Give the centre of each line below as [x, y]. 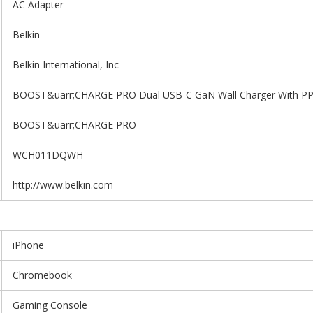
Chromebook [42, 275]
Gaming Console [50, 305]
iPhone [28, 245]
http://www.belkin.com [63, 184]
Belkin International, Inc [66, 64]
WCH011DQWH [48, 154]
